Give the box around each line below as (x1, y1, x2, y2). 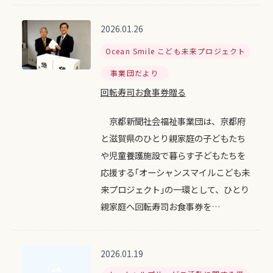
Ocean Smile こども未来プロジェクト (105, 46, 246, 56)
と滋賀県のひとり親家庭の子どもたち (100, 132, 246, 144)
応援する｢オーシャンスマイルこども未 (100, 166, 250, 179)
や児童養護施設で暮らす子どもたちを (100, 149, 246, 161)
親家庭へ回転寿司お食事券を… (100, 200, 221, 213)
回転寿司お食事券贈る (100, 86, 186, 98)
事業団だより (110, 68, 159, 78)
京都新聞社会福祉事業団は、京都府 (100, 115, 246, 127)
